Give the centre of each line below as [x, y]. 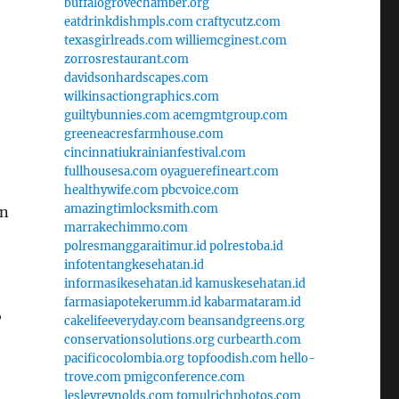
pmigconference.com [184, 377]
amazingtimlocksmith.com [141, 208]
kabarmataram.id [252, 302]
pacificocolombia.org [124, 358]
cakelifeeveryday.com [124, 321]
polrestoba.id [246, 246]
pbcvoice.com [199, 190]
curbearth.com [259, 339]
